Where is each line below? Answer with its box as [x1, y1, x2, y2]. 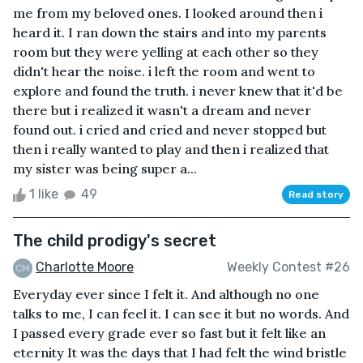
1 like [26, 186, 62, 202]
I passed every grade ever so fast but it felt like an [13, 324, 326, 341]
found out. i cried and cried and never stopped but [13, 121, 327, 138]
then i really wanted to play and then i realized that [13, 140, 329, 157]
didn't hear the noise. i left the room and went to [13, 62, 315, 79]
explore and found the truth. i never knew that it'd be [13, 82, 343, 99]
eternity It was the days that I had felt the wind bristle [13, 344, 347, 361]
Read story [288, 188, 344, 200]
